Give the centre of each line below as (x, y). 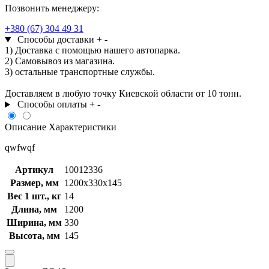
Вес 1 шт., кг (34, 196)
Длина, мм (34, 210)
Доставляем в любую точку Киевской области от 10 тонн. (123, 94)
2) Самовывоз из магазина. (60, 61)
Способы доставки (56, 40)
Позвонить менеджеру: (52, 8)
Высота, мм (34, 236)
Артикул (34, 170)
